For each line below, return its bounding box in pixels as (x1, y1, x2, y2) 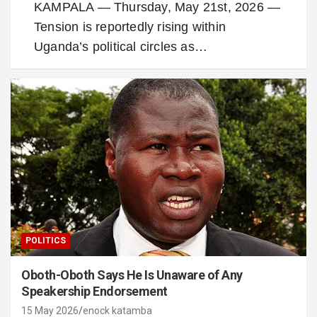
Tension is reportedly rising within (34, 20, 226, 35)
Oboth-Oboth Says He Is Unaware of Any (21, 267, 243, 283)
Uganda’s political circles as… (34, 40, 207, 54)
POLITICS (25, 236, 66, 246)
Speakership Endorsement (21, 284, 168, 299)
